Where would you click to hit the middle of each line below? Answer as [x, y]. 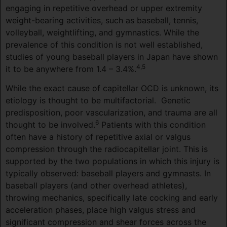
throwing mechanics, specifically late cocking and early [112, 198]
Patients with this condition [152, 125]
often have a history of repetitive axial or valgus [98, 137]
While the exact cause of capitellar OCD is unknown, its [112, 88]
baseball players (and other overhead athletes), [96, 186]
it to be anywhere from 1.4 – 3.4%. [71, 69]
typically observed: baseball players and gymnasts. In [108, 174]
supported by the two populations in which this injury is [112, 161]
